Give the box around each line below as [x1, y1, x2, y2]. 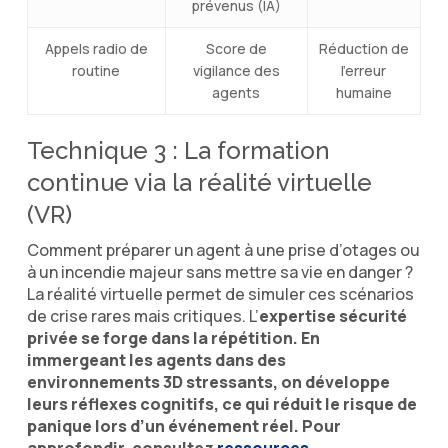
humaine [335, 82, 392, 102]
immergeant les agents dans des [26, 348, 286, 371]
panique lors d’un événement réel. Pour [26, 414, 341, 437]
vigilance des [192, 60, 280, 80]
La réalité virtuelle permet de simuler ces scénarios [26, 282, 414, 305]
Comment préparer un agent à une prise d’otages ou [26, 238, 420, 261]
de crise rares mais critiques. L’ [26, 304, 259, 327]
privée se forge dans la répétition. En [26, 326, 320, 349]
